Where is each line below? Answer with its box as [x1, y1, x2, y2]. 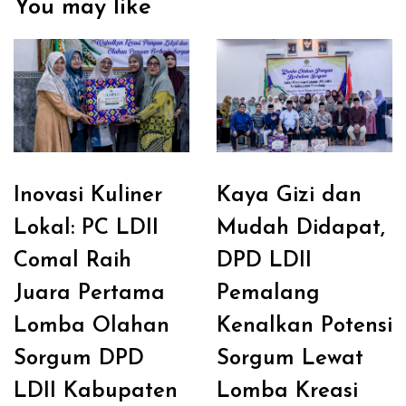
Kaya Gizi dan [217, 185, 362, 208]
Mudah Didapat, [217, 217, 385, 240]
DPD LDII [217, 250, 312, 273]
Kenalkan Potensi [217, 315, 392, 338]
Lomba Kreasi [217, 381, 358, 403]
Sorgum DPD [14, 348, 144, 371]
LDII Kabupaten [14, 381, 178, 403]
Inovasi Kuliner [14, 185, 162, 208]
